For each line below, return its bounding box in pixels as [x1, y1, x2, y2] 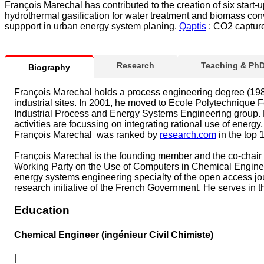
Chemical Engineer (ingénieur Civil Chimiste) [14, 229, 213, 240]
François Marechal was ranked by [14, 129, 160, 140]
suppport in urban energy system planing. [5, 21, 179, 31]
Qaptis [179, 21, 206, 31]
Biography [28, 62, 70, 72]
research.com [160, 129, 216, 140]
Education [14, 204, 70, 217]
